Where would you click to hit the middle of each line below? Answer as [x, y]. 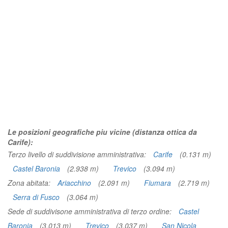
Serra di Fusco [36, 197]
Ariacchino [74, 183]
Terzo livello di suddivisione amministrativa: [78, 154]
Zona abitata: [30, 183]
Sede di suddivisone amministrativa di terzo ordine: [91, 211]
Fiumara [158, 183]
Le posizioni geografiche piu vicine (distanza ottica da [102, 132]
